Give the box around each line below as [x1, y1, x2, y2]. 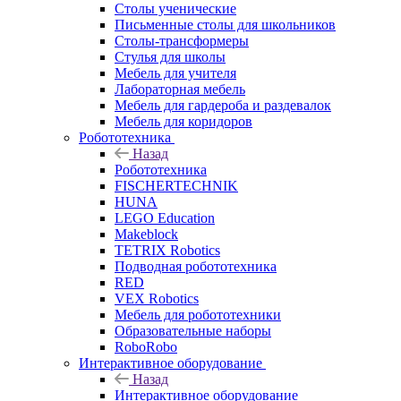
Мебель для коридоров [115, 113, 252, 129]
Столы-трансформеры [115, 32, 249, 48]
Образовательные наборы [115, 322, 271, 338]
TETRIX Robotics [115, 242, 220, 258]
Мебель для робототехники [115, 306, 281, 322]
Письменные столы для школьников [115, 16, 336, 32]
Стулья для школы [115, 48, 226, 64]
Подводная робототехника [115, 258, 277, 274]
